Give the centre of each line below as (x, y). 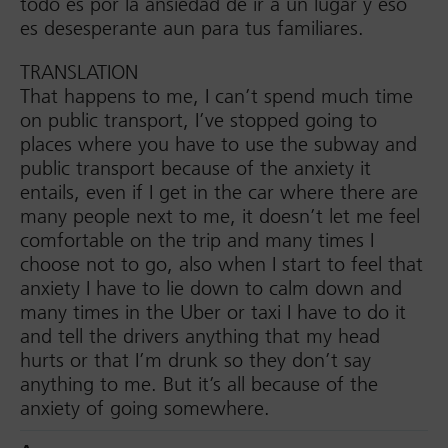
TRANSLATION (79, 72)
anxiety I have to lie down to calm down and (211, 288)
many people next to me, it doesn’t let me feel (220, 216)
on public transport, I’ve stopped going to (198, 120)
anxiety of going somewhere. (145, 408)
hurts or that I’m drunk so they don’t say (195, 360)
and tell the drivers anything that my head (200, 336)
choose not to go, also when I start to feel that (221, 264)
